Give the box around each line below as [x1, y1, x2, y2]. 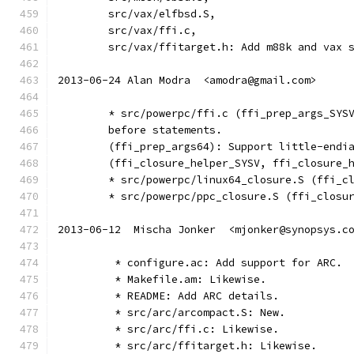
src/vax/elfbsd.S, [108, 7, 216, 21]
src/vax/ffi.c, [108, 24, 197, 37]
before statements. [108, 123, 222, 137]
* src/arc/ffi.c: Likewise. [108, 322, 279, 336]
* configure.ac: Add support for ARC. [108, 256, 342, 269]
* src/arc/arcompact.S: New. [108, 306, 285, 319]
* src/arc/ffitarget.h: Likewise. [108, 339, 317, 352]
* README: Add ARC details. [108, 289, 279, 303]
